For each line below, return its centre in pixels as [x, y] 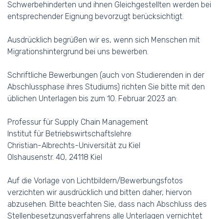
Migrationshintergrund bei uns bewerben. [78, 52]
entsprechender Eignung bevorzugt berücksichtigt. [96, 16]
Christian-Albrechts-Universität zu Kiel [74, 145]
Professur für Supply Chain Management [78, 122]
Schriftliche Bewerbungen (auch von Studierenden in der [106, 75]
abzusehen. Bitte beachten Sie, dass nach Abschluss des [107, 204]
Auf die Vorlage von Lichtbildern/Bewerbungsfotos [95, 181]
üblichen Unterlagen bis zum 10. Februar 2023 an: [92, 99]
